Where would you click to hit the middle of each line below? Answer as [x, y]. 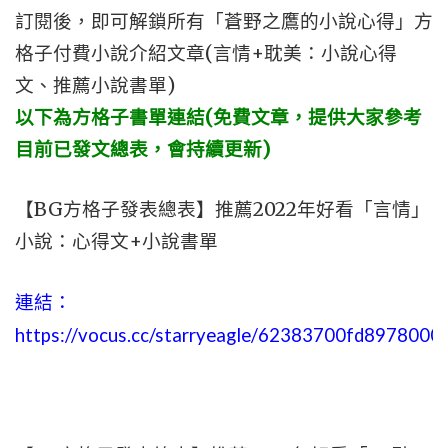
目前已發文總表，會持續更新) [142, 149]
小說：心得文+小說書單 [116, 241]
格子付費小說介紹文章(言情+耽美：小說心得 [206, 53]
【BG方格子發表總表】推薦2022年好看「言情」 [222, 209]
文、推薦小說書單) [95, 85]
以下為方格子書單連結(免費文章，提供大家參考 [218, 117]
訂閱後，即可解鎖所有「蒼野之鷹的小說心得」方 [224, 21]
